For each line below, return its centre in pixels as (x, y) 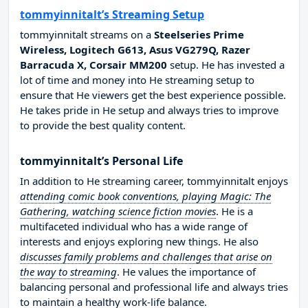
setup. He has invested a (226, 65)
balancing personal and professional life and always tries (154, 287)
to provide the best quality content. (103, 125)
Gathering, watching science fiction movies (118, 211)
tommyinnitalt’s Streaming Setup (112, 15)
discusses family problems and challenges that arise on (146, 257)
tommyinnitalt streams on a (87, 35)
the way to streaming (68, 272)
